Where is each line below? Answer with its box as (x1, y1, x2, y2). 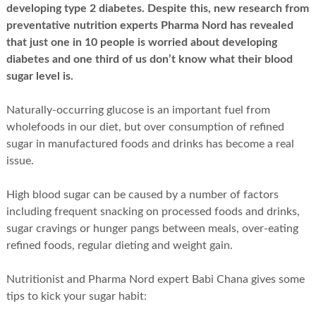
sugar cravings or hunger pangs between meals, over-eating (6, 222, 298, 234)
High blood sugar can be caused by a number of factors (6, 188, 279, 200)
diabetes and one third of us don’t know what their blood (6, 53, 293, 65)
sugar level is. (6, 70, 73, 82)
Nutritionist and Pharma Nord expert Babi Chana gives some (6, 273, 305, 285)
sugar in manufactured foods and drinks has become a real (6, 138, 294, 150)
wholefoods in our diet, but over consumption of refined (6, 121, 284, 133)
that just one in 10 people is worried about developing (6, 36, 277, 48)
